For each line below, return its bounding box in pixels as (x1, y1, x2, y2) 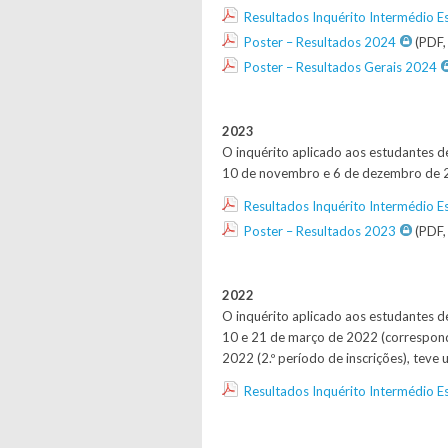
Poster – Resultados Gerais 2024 (244, 59, 437, 75)
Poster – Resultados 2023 (244, 223, 396, 239)
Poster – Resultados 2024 (244, 34, 396, 50)
